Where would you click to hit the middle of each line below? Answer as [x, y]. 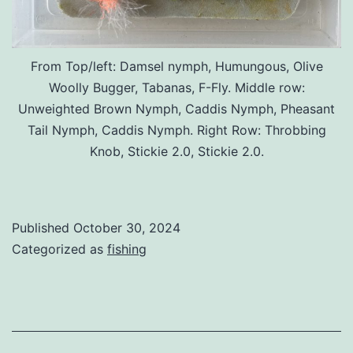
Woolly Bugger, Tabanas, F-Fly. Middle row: [176, 87]
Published [43, 227]
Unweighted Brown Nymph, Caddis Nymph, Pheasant [176, 108]
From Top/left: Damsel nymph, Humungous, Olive [176, 66]
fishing [127, 249]
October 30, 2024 [127, 227]
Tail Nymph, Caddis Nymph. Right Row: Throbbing [176, 130]
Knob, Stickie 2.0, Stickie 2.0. [176, 151]
